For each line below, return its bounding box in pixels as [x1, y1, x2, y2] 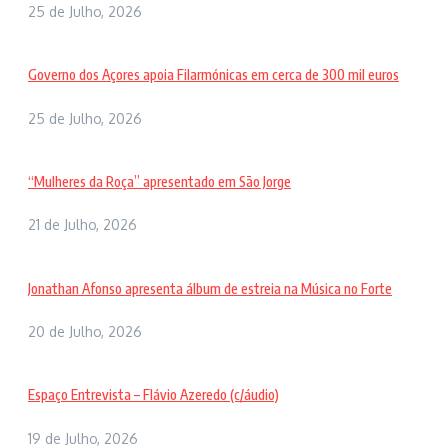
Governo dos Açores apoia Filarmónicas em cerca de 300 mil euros [28, 66, 399, 84]
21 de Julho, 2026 [28, 216, 137, 234]
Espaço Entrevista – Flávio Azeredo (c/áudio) [28, 386, 279, 404]
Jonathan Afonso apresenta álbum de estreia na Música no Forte [28, 279, 392, 297]
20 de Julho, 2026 [28, 323, 142, 341]
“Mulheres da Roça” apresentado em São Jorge [28, 172, 291, 190]
